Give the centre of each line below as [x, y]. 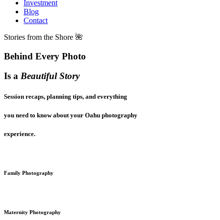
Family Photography [29, 173]
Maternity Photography [32, 212]
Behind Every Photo [45, 56]
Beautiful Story [50, 76]
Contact [36, 20]
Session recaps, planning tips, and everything [66, 96]
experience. [20, 134]
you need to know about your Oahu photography [71, 115]
